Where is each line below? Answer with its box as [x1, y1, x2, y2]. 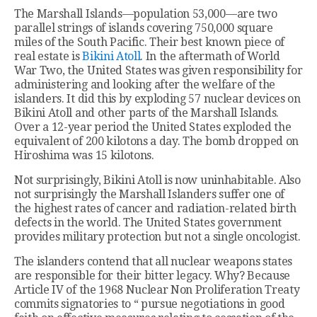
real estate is [14, 49, 83, 63]
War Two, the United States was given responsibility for [14, 63, 303, 77]
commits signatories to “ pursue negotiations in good [14, 296, 285, 311]
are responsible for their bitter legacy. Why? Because [14, 268, 291, 282]
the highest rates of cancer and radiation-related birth [14, 201, 296, 215]
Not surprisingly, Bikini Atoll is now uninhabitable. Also [14, 173, 301, 187]
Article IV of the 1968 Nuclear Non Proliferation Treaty [14, 282, 300, 296]
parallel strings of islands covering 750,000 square [14, 21, 273, 35]
